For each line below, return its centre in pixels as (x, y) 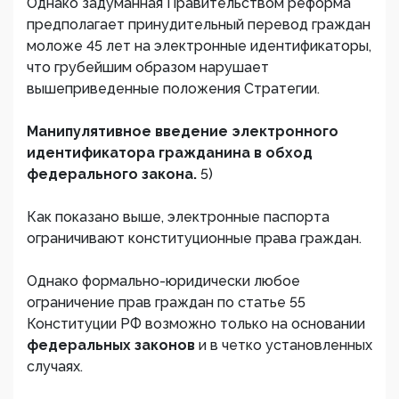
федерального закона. (114, 174)
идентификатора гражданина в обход (170, 153)
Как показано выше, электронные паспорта (178, 217)
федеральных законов (113, 345)
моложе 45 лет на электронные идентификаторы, (199, 46)
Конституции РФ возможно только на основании (196, 324)
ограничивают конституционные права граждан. (194, 238)
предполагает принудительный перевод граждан (199, 24)
